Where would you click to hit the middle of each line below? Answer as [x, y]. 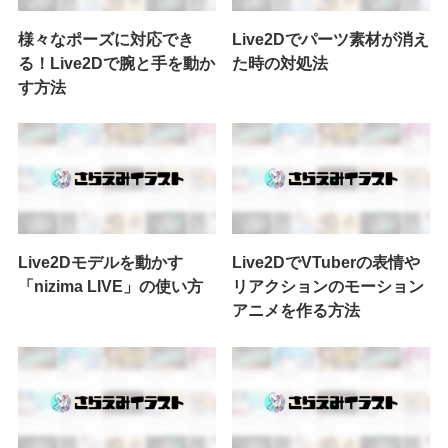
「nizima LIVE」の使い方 [110, 286]
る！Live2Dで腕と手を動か [116, 62]
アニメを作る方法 [296, 310]
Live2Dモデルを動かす [100, 262]
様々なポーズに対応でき [105, 38]
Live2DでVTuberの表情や [326, 262]
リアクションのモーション [328, 286]
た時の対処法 [280, 62]
